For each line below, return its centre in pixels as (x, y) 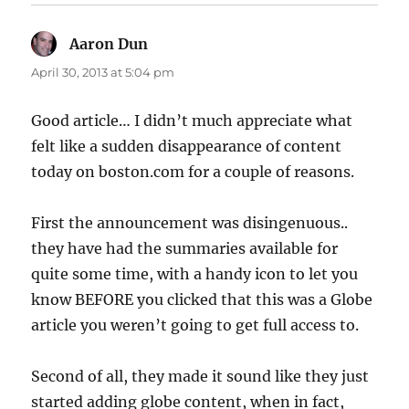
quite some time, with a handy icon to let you (195, 273)
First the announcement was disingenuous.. (190, 222)
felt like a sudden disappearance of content (187, 146)
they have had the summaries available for (185, 248)
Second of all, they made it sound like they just (200, 376)
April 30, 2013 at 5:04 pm (103, 72)
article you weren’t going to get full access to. (195, 325)
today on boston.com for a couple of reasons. (193, 171)
